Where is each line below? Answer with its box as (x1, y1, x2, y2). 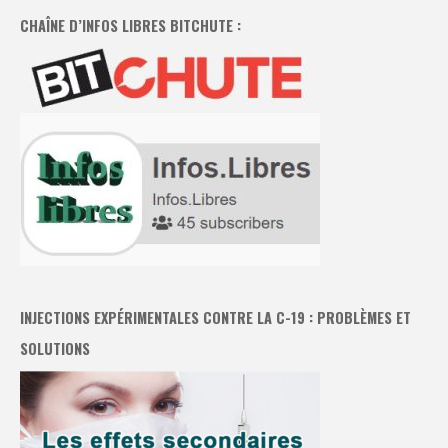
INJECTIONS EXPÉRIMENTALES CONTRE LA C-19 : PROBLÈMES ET (20, 307, 411, 329)
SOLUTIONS (20, 338, 90, 360)
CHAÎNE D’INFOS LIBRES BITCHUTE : (20, 14, 241, 36)
